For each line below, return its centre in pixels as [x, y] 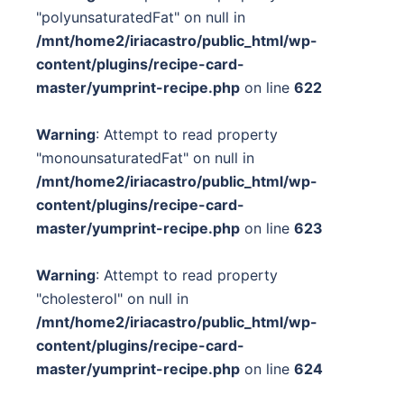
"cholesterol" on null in [112, 299]
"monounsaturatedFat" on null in [145, 158]
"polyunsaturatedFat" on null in [141, 18]
